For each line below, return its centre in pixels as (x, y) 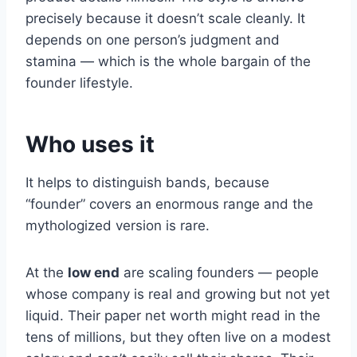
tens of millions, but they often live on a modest (178, 337)
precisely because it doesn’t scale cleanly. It (165, 19)
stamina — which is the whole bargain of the (168, 62)
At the (47, 273)
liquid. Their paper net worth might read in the (173, 316)
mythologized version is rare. (118, 226)
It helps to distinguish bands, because (147, 183)
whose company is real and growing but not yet (178, 294)
